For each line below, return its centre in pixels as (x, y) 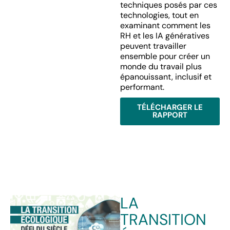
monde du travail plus (161, 66)
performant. (142, 87)
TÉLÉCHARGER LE (170, 107)
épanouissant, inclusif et (166, 77)
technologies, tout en (159, 15)
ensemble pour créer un (165, 56)
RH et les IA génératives (165, 36)
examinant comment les (165, 25)
